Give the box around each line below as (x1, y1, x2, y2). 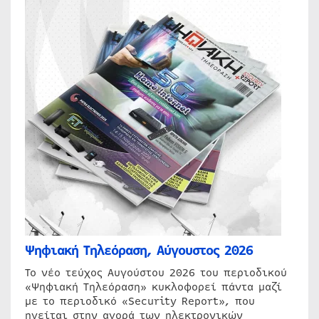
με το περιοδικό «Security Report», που (25, 293, 255, 310)
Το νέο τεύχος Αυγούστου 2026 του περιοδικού (25, 265, 287, 281)
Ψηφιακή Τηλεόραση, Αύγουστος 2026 (25, 241, 253, 261)
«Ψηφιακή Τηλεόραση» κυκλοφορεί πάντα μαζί (25, 279, 282, 296)
